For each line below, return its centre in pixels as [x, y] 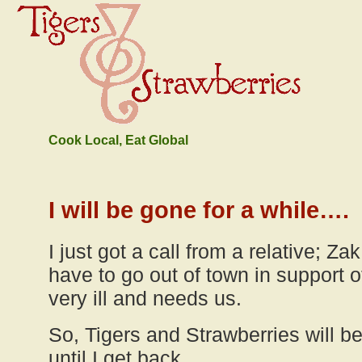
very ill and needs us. [145, 298]
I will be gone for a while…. [199, 210]
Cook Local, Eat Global [118, 140]
